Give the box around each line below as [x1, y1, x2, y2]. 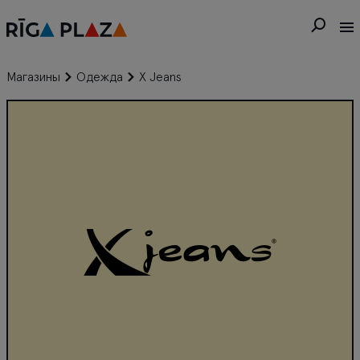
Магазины [6, 71, 60, 84]
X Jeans [139, 71, 182, 84]
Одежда [76, 71, 123, 84]
